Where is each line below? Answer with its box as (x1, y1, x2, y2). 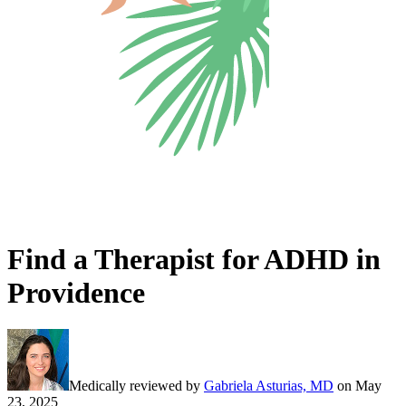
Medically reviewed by (69, 378, 200, 394)
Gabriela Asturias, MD (204, 378, 333, 394)
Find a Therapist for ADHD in (7, 242, 381, 275)
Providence (7, 275, 145, 309)
